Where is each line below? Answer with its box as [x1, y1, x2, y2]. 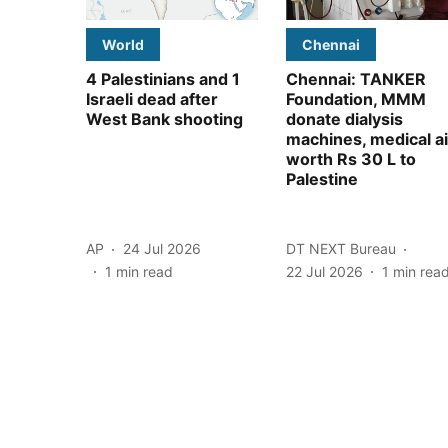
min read [116, 262, 173, 280]
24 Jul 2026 [123, 240, 201, 258]
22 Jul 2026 [286, 262, 363, 280]
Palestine [286, 168, 358, 189]
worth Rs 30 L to [286, 148, 416, 169]
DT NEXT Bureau [286, 240, 396, 258]
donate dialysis [286, 108, 403, 129]
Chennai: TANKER [286, 68, 426, 89]
